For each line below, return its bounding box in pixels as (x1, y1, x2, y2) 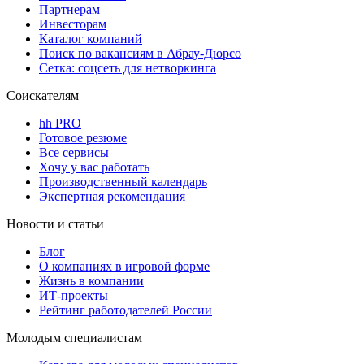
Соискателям (6, 88, 79, 102)
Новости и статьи (6, 216, 104, 231)
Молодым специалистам (6, 330, 142, 344)
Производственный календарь (39, 174, 207, 188)
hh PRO (39, 115, 81, 130)
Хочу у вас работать (39, 159, 149, 174)
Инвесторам (39, 16, 106, 31)
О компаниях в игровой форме (39, 258, 210, 273)
